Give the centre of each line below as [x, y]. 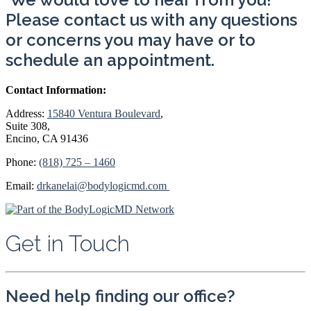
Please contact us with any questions [151, 19]
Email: [21, 185]
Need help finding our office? [120, 296]
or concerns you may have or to [131, 40]
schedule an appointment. [110, 60]
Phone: [22, 162]
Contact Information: [56, 90]
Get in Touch [68, 244]
